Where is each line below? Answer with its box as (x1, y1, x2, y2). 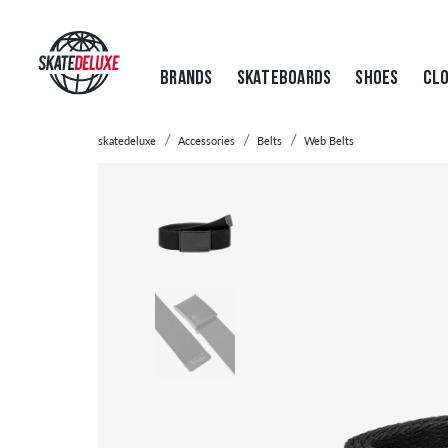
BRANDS (160, 69, 213, 89)
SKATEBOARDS (236, 69, 332, 89)
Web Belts (304, 134, 354, 147)
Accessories (178, 134, 235, 147)
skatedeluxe (98, 134, 156, 147)
